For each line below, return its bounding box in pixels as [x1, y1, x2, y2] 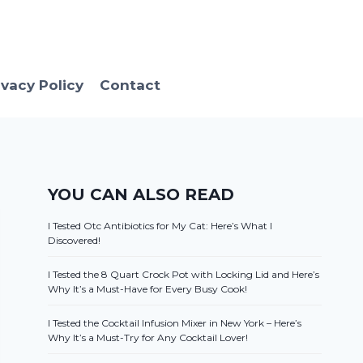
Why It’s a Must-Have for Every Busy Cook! [48, 283, 248, 296]
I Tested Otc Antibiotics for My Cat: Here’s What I [48, 220, 273, 233]
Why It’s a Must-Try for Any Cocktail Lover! [48, 331, 249, 344]
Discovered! [48, 234, 101, 247]
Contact [99, 76, 160, 93]
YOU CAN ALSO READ [48, 185, 235, 205]
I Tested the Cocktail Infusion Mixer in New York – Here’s [48, 317, 302, 330]
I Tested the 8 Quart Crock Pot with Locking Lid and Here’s [48, 268, 320, 281]
